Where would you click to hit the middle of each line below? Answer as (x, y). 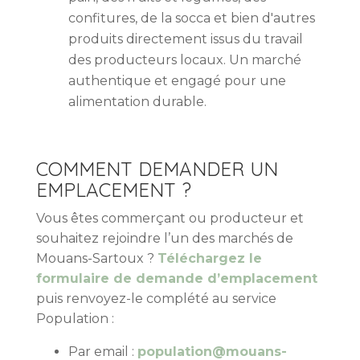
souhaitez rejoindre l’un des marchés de (164, 238)
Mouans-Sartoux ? (96, 258)
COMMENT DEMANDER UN (157, 168)
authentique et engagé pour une (177, 80)
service (254, 298)
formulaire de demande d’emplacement (176, 278)
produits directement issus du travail (185, 39)
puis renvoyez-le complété (122, 298)
